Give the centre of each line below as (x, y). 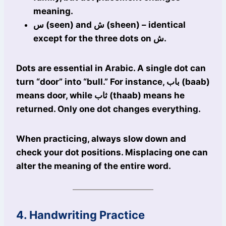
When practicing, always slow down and (101, 139)
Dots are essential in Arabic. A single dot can (111, 68)
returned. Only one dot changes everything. (108, 109)
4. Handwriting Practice (80, 215)
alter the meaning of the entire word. (94, 166)
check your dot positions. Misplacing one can (112, 153)
